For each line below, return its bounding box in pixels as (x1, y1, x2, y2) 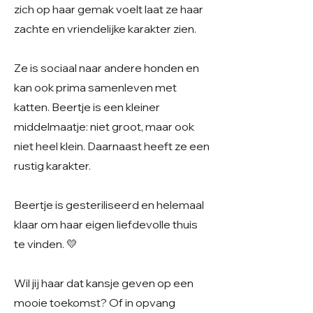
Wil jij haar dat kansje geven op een (14, 276, 194, 290)
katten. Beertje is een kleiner (14, 100, 160, 114)
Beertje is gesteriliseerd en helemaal (14, 198, 204, 212)
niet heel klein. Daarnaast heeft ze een (14, 139, 210, 153)
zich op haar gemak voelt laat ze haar (14, 2, 203, 16)
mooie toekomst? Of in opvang (14, 296, 175, 310)
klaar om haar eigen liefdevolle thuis (14, 217, 198, 231)
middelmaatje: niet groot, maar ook (14, 119, 194, 133)
